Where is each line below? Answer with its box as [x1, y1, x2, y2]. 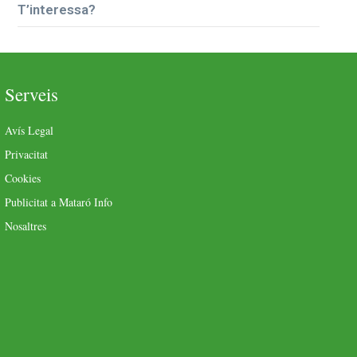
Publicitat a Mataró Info [5, 194, 113, 210]
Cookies [5, 170, 41, 186]
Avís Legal [5, 122, 54, 138]
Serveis [5, 81, 59, 106]
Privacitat [5, 146, 49, 162]
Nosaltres [5, 218, 47, 233]
